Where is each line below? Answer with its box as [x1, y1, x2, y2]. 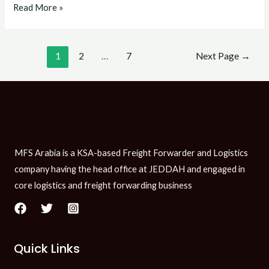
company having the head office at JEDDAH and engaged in [14, 163, 245, 174]
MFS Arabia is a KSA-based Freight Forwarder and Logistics [14, 147, 248, 158]
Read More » [13, 2, 64, 13]
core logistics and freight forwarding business [14, 180, 192, 190]
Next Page [195, 50, 241, 61]
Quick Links [14, 240, 80, 257]
